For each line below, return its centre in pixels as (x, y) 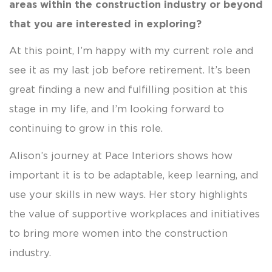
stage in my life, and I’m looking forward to (117, 109)
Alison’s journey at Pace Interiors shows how (121, 156)
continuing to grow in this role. (86, 128)
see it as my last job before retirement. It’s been (130, 70)
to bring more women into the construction (118, 233)
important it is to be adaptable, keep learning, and (134, 175)
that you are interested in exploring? (105, 23)
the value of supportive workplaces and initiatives (134, 214)
